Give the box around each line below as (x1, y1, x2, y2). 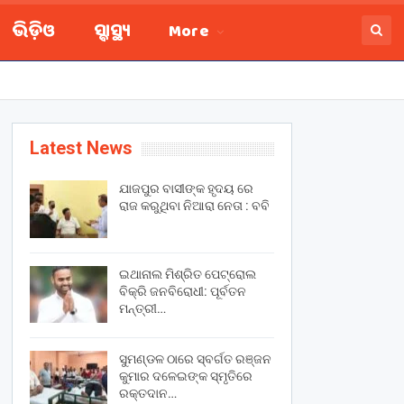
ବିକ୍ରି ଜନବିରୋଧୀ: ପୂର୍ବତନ (118, 283, 246, 298)
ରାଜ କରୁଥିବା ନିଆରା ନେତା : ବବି (118, 198, 270, 213)
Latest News (29, 137, 133, 159)
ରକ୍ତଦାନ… (118, 386, 177, 401)
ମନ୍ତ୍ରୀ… (118, 300, 166, 316)
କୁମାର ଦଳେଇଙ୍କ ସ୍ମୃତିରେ (118, 369, 252, 384)
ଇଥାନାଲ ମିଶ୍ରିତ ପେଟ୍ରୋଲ (118, 266, 256, 281)
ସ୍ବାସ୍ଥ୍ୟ (93, 17, 131, 50)
